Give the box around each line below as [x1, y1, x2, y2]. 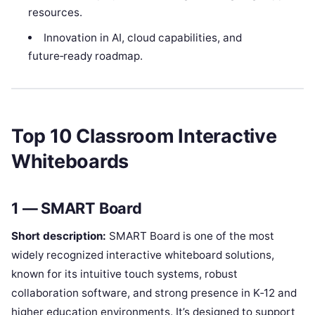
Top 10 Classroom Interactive [11, 124, 277, 148]
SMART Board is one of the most [106, 229, 274, 243]
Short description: [11, 229, 106, 243]
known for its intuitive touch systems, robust [11, 267, 238, 281]
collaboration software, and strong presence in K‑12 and [11, 286, 297, 300]
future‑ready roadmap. [28, 49, 143, 63]
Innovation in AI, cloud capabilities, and [43, 31, 242, 45]
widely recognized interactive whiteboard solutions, [11, 248, 274, 262]
